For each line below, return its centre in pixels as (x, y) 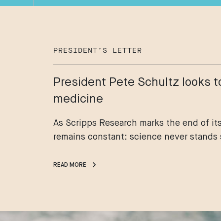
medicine (78, 99)
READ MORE (70, 166)
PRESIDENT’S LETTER (98, 51)
